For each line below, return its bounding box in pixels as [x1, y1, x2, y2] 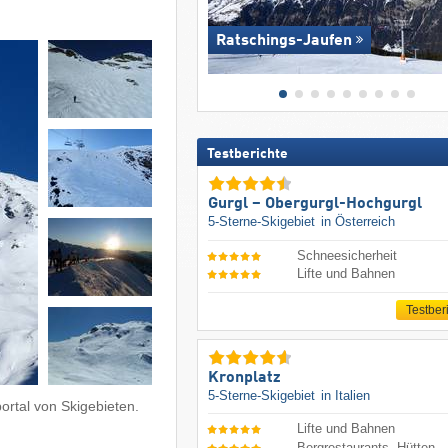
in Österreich [320, 214, 395, 230]
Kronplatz [207, 369, 281, 386]
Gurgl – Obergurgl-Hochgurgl [207, 196, 422, 213]
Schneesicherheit [297, 247, 398, 263]
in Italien [320, 387, 370, 403]
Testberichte [206, 147, 288, 162]
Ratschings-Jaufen [215, 33, 352, 50]
